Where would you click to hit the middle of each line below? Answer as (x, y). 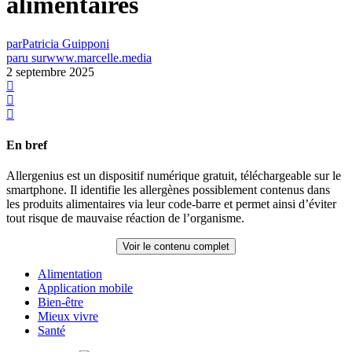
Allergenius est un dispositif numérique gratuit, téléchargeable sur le (174, 176)
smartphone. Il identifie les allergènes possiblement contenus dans (168, 190)
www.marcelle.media (99, 57)
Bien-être (60, 302)
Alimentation (70, 274)
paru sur (26, 57)
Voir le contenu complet (176, 247)
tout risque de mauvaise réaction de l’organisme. (125, 218)
